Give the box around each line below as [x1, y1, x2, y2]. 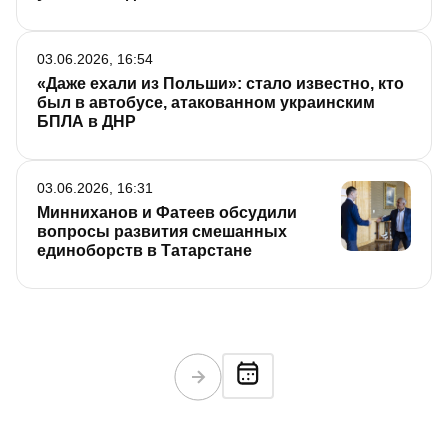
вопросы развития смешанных [37, 223, 287, 241]
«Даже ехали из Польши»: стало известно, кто [37, 75, 404, 93]
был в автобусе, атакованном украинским [37, 94, 375, 112]
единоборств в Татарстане [37, 242, 252, 260]
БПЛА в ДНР [37, 113, 136, 131]
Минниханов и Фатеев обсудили [37, 204, 297, 222]
